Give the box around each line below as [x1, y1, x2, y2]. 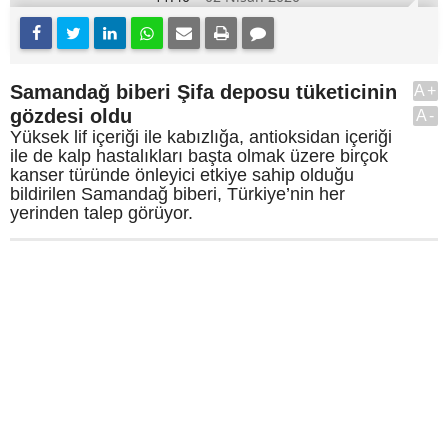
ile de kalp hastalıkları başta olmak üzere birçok [10, 146, 388, 166]
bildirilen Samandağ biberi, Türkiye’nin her [10, 184, 345, 204]
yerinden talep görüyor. [10, 203, 193, 223]
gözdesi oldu [10, 105, 132, 127]
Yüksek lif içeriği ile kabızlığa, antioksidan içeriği [10, 127, 392, 147]
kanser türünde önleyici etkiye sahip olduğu [10, 165, 354, 185]
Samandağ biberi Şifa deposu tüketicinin [10, 81, 397, 103]
